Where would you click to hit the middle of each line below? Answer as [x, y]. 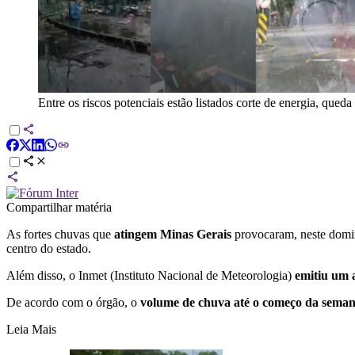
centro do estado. [49, 248]
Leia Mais [31, 329]
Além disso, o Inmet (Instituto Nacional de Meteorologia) [149, 275]
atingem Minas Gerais [173, 234]
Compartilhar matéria [59, 207]
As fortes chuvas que [60, 234]
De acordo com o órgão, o [73, 302]
